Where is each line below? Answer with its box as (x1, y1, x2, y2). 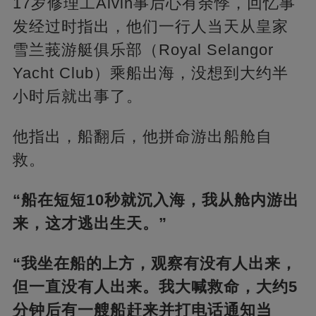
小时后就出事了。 (12, 87, 142, 106)
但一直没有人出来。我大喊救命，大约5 (12, 278, 298, 296)
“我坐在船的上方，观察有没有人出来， (12, 255, 297, 273)
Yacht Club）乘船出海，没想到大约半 (12, 64, 288, 83)
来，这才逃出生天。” (12, 214, 167, 233)
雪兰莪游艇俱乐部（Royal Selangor (12, 41, 274, 59)
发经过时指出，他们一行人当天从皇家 (12, 18, 288, 36)
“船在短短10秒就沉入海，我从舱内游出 (12, 191, 299, 209)
